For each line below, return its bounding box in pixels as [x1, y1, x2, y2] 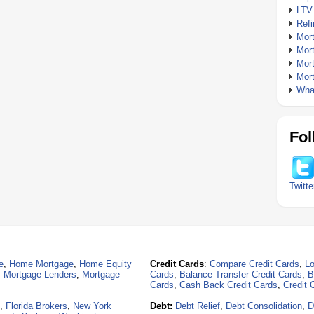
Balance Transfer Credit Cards [179, 269, 303, 280]
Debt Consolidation [226, 301, 303, 311]
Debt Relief [175, 301, 221, 311]
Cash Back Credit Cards [179, 280, 278, 290]
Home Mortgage [9, 259, 74, 269]
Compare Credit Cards [210, 259, 300, 269]
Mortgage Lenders [4, 269, 76, 280]
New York [73, 301, 111, 311]
